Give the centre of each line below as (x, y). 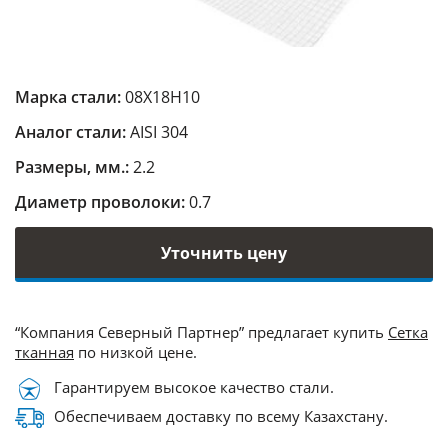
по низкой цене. (135, 352)
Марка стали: (70, 97)
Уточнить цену (224, 252)
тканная (44, 352)
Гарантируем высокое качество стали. (194, 387)
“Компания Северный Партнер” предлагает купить (201, 332)
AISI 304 (159, 132)
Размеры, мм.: (74, 167)
